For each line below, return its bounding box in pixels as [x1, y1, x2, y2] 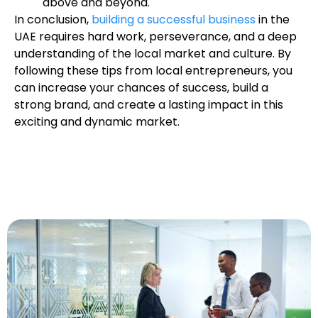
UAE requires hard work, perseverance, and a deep [14, 28, 297, 45]
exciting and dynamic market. [14, 114, 180, 131]
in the [256, 11, 290, 28]
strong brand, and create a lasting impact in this [14, 97, 283, 114]
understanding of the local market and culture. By [14, 45, 291, 62]
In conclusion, [14, 11, 92, 28]
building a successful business [92, 11, 256, 28]
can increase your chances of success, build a [14, 79, 268, 97]
